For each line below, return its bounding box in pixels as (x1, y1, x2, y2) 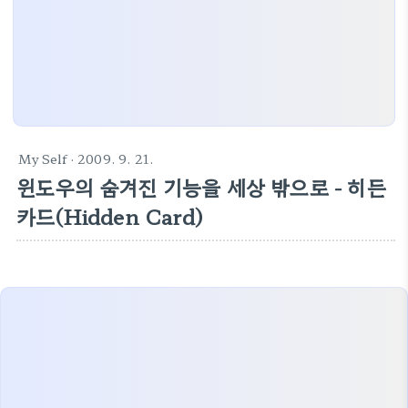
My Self (18, 149, 67, 168)
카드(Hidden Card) (16, 201, 203, 230)
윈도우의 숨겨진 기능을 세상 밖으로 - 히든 (16, 172, 386, 201)
